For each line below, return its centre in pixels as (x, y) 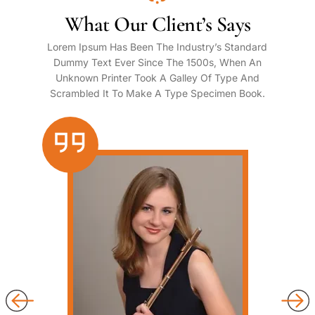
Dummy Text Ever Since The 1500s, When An (157, 63)
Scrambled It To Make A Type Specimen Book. (157, 94)
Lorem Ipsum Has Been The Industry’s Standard (157, 47)
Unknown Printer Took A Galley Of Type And (157, 78)
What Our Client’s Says (157, 25)
